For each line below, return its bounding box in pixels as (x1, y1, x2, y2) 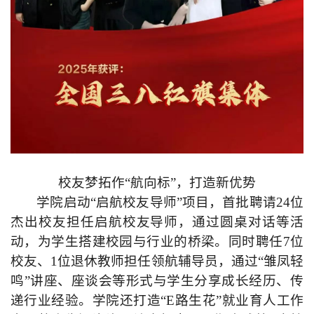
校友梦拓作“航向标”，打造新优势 (58, 175, 256, 190)
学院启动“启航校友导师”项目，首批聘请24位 (36, 194, 303, 210)
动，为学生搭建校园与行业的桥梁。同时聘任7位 (11, 233, 303, 249)
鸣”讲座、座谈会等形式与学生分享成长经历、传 (11, 273, 303, 288)
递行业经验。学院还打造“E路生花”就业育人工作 (11, 292, 303, 308)
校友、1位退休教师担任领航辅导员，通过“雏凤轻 (11, 253, 303, 268)
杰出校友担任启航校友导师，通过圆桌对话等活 (11, 214, 303, 229)
